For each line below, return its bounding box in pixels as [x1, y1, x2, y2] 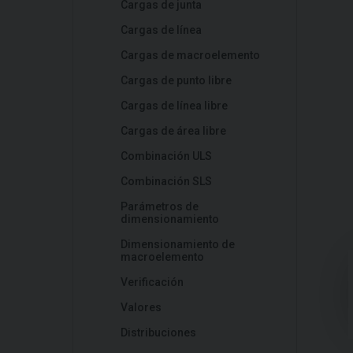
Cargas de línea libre [121, 99, 228, 112]
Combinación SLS [121, 175, 212, 188]
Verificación [121, 276, 184, 288]
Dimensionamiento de [121, 238, 235, 251]
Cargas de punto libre [121, 74, 232, 87]
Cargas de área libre [121, 124, 226, 137]
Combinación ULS [121, 150, 212, 162]
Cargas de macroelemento [121, 49, 260, 61]
